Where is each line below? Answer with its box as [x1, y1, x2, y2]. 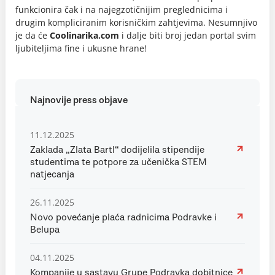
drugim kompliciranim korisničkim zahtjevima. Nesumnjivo [15, 17, 257, 28]
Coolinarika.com [50, 29, 119, 41]
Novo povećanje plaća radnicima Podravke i [30, 212, 217, 222]
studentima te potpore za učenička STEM [30, 157, 207, 167]
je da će [15, 29, 50, 41]
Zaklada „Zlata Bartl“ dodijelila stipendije [30, 145, 204, 155]
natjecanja [30, 169, 74, 179]
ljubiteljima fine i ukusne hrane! [15, 42, 147, 54]
